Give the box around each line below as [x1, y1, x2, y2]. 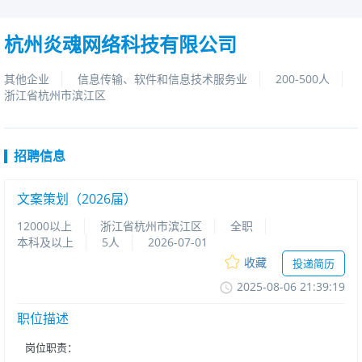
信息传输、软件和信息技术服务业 [78, 71, 247, 86]
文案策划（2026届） [17, 190, 137, 208]
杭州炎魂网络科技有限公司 [4, 31, 237, 57]
